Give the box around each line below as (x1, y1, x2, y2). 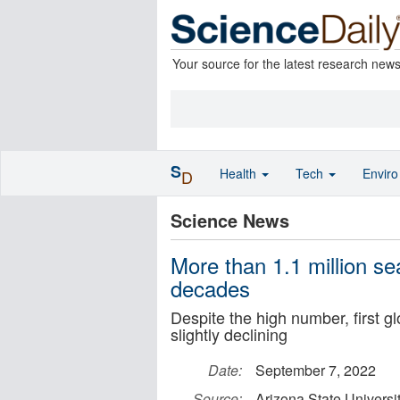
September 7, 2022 (255, 360, 376, 380)
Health (220, 164, 260, 182)
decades (171, 272, 250, 304)
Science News (171, 207, 289, 233)
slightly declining (171, 322, 287, 346)
